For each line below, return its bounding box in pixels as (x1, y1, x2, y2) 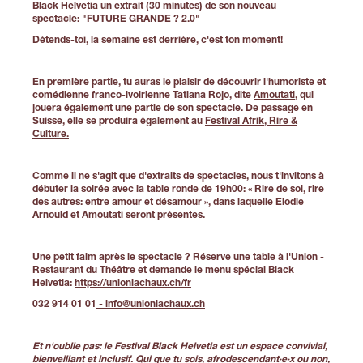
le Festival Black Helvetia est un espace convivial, (104, 341, 327, 352)
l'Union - (286, 252, 324, 263)
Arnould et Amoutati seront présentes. (32, 210, 205, 220)
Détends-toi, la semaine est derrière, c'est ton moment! (32, 35, 283, 45)
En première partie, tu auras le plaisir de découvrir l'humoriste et (32, 77, 326, 88)
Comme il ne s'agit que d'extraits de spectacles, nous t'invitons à (32, 171, 324, 181)
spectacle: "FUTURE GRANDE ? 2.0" (32, 14, 200, 24)
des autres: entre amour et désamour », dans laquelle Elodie (32, 197, 304, 207)
